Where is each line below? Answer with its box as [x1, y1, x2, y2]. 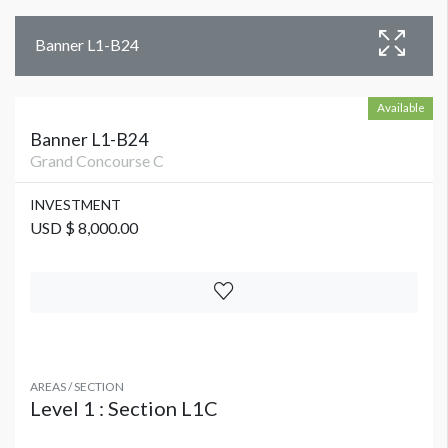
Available [376, 99, 425, 114]
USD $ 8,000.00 [30, 217, 138, 237]
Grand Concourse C [30, 150, 164, 170]
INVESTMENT [30, 195, 121, 213]
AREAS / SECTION [30, 378, 124, 394]
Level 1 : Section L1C [30, 395, 218, 420]
